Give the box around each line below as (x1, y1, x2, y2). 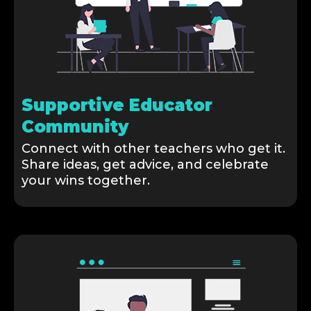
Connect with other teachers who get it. (22, 141, 285, 157)
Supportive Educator (22, 95, 212, 116)
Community (22, 117, 128, 137)
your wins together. (22, 173, 150, 189)
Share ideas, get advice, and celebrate (22, 157, 269, 173)
